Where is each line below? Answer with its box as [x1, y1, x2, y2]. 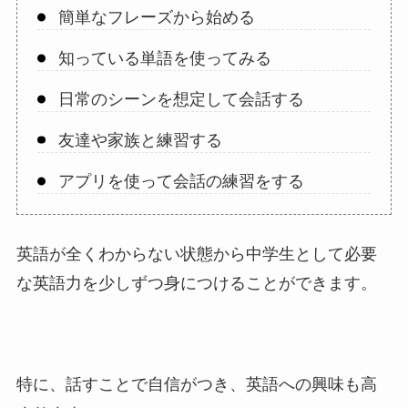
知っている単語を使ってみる [57, 48, 271, 67]
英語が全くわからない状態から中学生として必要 [15, 244, 377, 263]
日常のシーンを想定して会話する [57, 89, 304, 108]
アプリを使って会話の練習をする [57, 171, 304, 190]
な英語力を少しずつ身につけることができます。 [15, 273, 377, 292]
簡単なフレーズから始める [57, 7, 255, 26]
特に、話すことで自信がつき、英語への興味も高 [15, 374, 377, 393]
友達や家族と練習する [57, 130, 222, 149]
